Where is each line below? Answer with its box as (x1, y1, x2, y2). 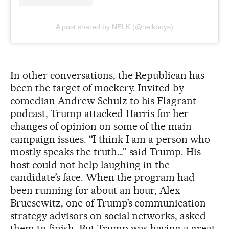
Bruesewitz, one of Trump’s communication (10, 197, 207, 210)
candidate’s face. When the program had (10, 171, 195, 184)
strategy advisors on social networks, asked (10, 210, 207, 222)
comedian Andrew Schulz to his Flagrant (10, 95, 197, 107)
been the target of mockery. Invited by (10, 82, 185, 95)
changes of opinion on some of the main (10, 120, 192, 133)
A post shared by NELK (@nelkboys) (56, 22, 173, 31)
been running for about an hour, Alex (10, 184, 181, 197)
